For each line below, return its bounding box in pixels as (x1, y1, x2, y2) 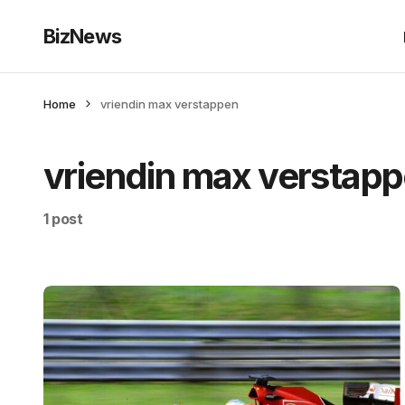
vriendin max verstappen (100, 97, 239, 111)
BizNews (43, 24, 121, 48)
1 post (43, 210, 83, 228)
